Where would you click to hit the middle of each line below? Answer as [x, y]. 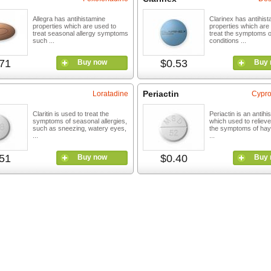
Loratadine [110, 94]
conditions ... [228, 41]
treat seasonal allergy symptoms [80, 33]
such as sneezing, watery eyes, [80, 128]
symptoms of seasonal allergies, [80, 121]
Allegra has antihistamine [69, 19]
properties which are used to [74, 26]
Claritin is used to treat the [71, 114]
